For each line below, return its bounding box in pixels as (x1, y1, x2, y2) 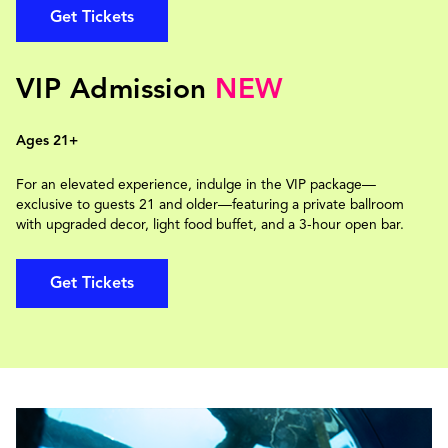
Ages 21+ (16, 132, 78, 149)
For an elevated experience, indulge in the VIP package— (16, 176, 376, 193)
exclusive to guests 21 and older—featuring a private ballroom (16, 196, 404, 213)
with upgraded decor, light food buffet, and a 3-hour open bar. (16, 216, 404, 233)
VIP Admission (16, 71, 216, 106)
